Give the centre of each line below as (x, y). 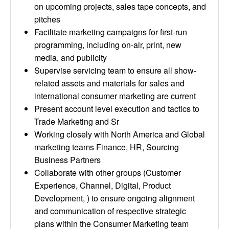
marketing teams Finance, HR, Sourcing (107, 147)
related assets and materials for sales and (109, 83)
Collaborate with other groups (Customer (108, 173)
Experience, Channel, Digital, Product (102, 185)
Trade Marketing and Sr (77, 121)
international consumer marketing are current (115, 96)
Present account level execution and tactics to (117, 109)
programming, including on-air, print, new (108, 45)
